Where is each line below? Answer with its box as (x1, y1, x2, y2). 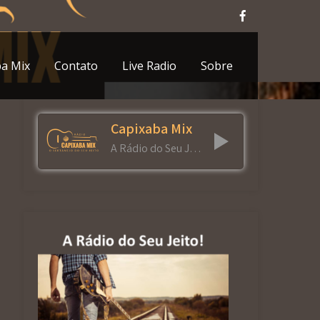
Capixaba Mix (111, 119, 193, 138)
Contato (54, 58, 98, 74)
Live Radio (122, 58, 176, 74)
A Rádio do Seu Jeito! (189, 141, 202, 156)
